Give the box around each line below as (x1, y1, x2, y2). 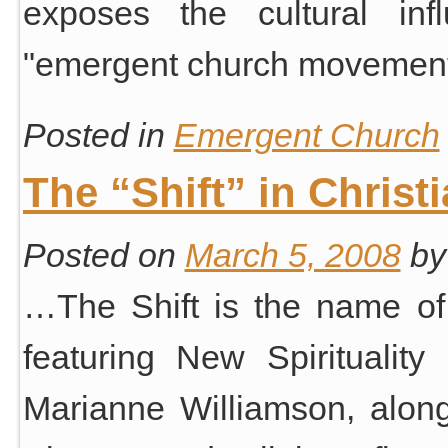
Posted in (22, 116, 165, 154)
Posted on (22, 235, 176, 274)
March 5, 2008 (184, 235, 401, 274)
